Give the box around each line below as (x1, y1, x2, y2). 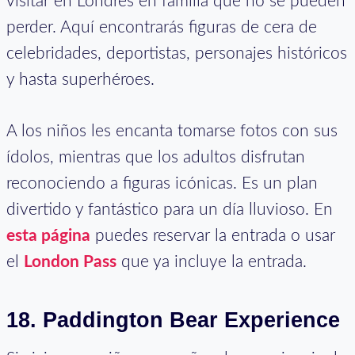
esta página (6, 227, 90, 244)
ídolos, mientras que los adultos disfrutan (6, 148, 305, 166)
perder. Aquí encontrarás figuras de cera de (6, 18, 317, 36)
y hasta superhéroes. (6, 71, 155, 88)
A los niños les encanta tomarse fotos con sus (6, 122, 338, 139)
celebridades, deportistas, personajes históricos (6, 44, 347, 62)
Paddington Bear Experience (43, 308, 340, 333)
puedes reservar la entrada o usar (90, 227, 335, 244)
